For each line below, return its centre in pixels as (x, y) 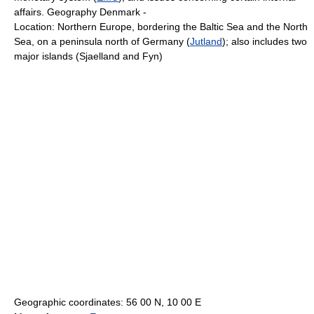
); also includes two (265, 41)
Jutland (206, 41)
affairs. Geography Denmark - (80, 12)
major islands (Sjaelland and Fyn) (88, 56)
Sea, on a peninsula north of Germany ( (102, 41)
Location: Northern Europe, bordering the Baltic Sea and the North (161, 27)
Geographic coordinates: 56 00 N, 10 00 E (108, 302)
